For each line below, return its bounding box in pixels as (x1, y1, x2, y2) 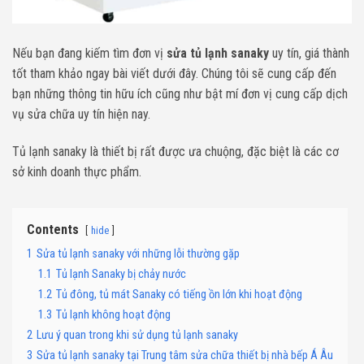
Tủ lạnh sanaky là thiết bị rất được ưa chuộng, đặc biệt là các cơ (12, 144, 339, 160)
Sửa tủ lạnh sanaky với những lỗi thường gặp (37, 247, 240, 262)
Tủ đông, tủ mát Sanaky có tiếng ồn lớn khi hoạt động (56, 288, 302, 302)
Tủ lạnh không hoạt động (56, 308, 171, 323)
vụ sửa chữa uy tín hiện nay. (12, 106, 150, 123)
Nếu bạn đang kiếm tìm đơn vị (12, 45, 167, 62)
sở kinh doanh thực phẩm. (12, 164, 148, 180)
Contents (27, 222, 79, 238)
